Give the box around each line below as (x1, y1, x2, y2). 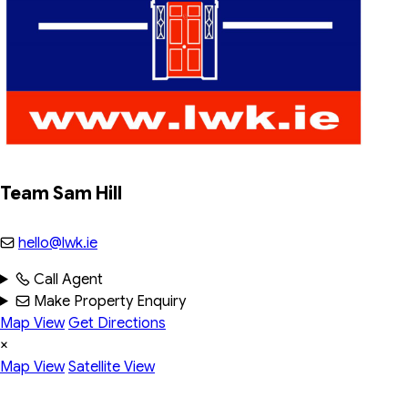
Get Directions (68, 313, 166, 332)
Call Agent (29, 270, 103, 289)
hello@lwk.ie (18, 233, 97, 252)
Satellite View (68, 357, 155, 376)
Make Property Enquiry (29, 291, 186, 311)
